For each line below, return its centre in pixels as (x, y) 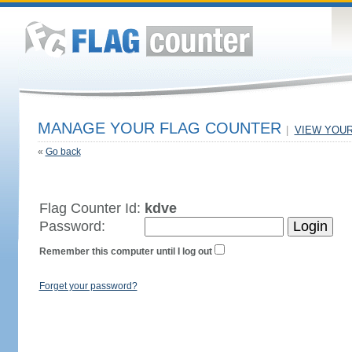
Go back (63, 152)
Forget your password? (88, 286)
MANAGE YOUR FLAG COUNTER (161, 128)
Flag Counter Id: (92, 208)
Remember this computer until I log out (125, 251)
